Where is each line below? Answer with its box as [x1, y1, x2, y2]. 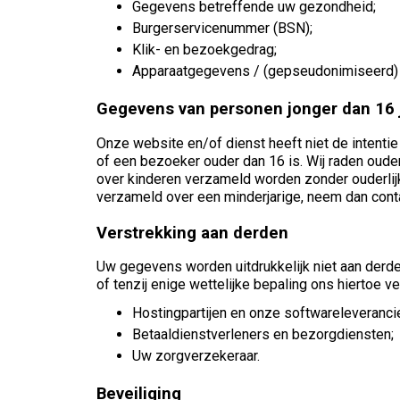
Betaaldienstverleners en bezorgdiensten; [132, 325, 394, 343]
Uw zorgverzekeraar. [132, 346, 260, 364]
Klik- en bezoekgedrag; [132, 41, 277, 59]
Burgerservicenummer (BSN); [132, 20, 312, 37]
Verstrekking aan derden [96, 222, 288, 242]
